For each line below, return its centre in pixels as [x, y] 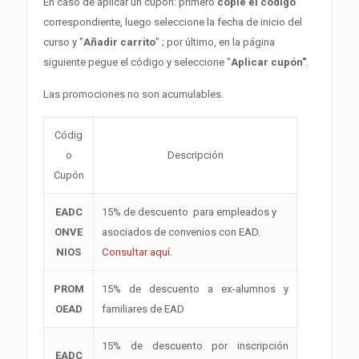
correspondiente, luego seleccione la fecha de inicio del [173, 22]
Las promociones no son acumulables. [133, 94]
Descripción [195, 155]
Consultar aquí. [137, 252]
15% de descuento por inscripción [195, 345]
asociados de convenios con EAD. [181, 232]
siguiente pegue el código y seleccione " [137, 62]
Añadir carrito [119, 42]
